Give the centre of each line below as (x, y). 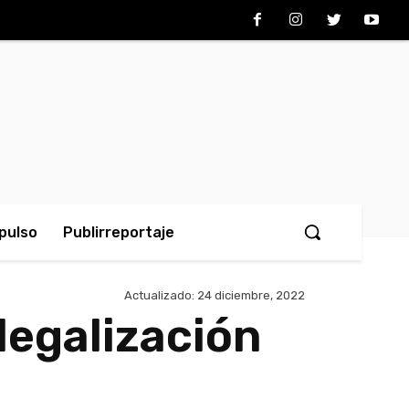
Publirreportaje (119, 232)
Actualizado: (159, 296)
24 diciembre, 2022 (251, 296)
